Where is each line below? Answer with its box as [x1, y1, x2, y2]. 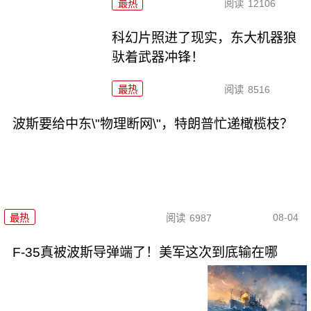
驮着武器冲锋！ [112, 50, 205, 65]
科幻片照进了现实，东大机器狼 [112, 31, 297, 46]
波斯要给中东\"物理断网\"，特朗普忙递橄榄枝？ [12, 116, 293, 131]
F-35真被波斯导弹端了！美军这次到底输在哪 [12, 245, 278, 260]
